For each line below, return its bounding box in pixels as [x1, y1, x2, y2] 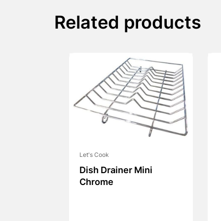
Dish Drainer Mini [79, 166, 152, 176]
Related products [54, 15, 201, 33]
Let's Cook [79, 152, 109, 158]
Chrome [79, 178, 113, 187]
